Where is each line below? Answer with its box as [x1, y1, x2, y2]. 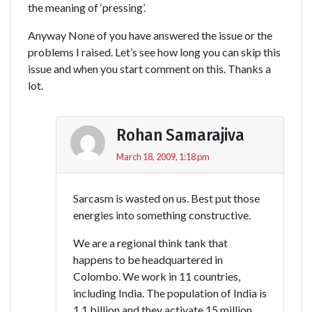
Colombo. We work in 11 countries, [73, 269, 240, 283]
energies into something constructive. [73, 208, 251, 221]
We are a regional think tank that [73, 235, 228, 249]
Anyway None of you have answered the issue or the [28, 28, 272, 42]
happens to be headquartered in [73, 252, 223, 266]
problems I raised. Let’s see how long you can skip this [28, 45, 281, 58]
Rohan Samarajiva [116, 125, 244, 145]
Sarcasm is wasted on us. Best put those [73, 191, 260, 205]
